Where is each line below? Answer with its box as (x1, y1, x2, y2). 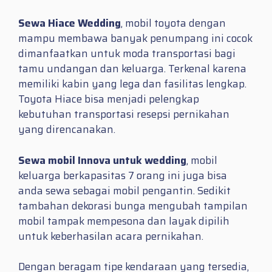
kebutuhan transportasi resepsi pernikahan (18, 106, 229, 123)
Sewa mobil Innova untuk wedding (18, 152, 186, 168)
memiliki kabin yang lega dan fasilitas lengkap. (18, 76, 246, 92)
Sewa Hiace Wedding (18, 15, 121, 32)
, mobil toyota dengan (121, 15, 226, 32)
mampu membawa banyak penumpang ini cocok (18, 30, 253, 47)
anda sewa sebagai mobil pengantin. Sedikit (18, 182, 231, 199)
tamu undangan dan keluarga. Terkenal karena (18, 61, 246, 77)
